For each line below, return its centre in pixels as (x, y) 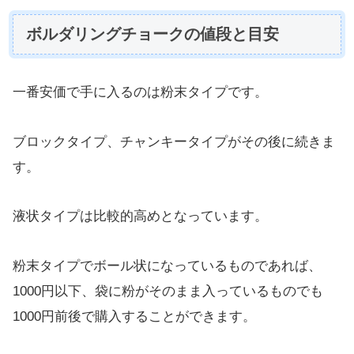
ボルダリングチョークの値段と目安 (153, 34)
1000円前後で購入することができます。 (134, 316)
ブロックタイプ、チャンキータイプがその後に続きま (174, 141)
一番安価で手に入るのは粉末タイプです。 (140, 92)
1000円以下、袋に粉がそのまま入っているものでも (168, 291)
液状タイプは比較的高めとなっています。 (140, 217)
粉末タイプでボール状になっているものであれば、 (167, 265)
